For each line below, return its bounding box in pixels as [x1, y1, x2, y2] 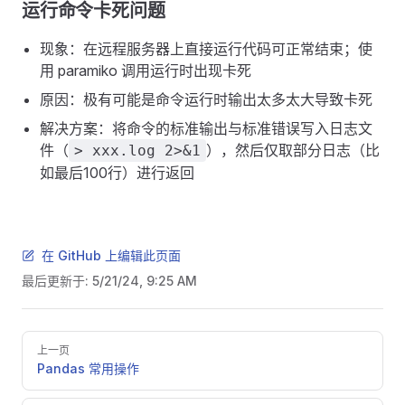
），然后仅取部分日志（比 [206, 141, 380, 159]
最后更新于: [22, 273, 92, 288]
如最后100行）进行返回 [40, 164, 194, 182]
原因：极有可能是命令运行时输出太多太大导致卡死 [40, 90, 372, 108]
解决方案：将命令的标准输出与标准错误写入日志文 [40, 119, 372, 137]
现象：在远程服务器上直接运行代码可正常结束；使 [40, 40, 372, 58]
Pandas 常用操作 [37, 361, 139, 376]
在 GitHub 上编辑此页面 [42, 248, 181, 263]
